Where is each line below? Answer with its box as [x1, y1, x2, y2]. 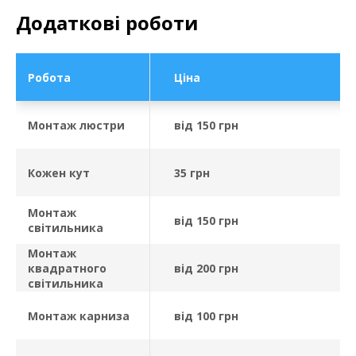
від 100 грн [174, 308, 238, 323]
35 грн [174, 164, 210, 180]
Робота [28, 69, 71, 85]
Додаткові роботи [16, 10, 199, 36]
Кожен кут [28, 164, 90, 180]
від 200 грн [174, 260, 238, 276]
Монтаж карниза [28, 308, 130, 323]
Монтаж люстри [28, 117, 125, 133]
